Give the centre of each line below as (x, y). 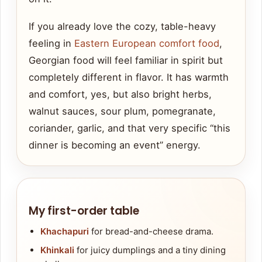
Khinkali (57, 250)
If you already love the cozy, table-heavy (122, 27)
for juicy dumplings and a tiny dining (150, 250)
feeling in (51, 44)
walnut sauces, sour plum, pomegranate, (122, 111)
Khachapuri (65, 232)
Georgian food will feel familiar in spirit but (126, 61)
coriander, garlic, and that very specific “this (130, 128)
